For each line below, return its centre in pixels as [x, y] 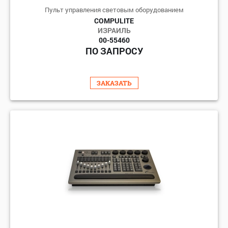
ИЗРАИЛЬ [114, 30]
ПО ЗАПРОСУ [114, 51]
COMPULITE [114, 20]
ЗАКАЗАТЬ [114, 83]
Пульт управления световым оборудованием [114, 9]
